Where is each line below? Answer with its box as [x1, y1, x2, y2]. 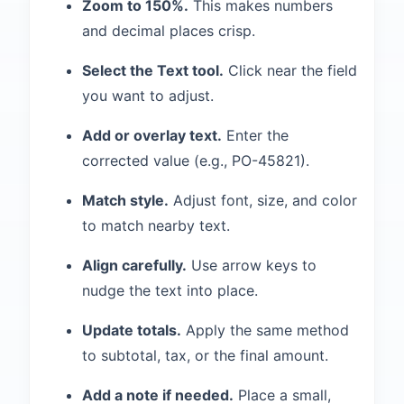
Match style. [82, 191, 169, 209]
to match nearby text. [82, 216, 230, 234]
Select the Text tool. [82, 61, 224, 79]
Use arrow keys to [187, 256, 317, 274]
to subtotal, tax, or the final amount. [82, 346, 328, 364]
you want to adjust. [82, 87, 214, 105]
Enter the [222, 126, 289, 144]
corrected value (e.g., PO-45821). [82, 151, 309, 170]
